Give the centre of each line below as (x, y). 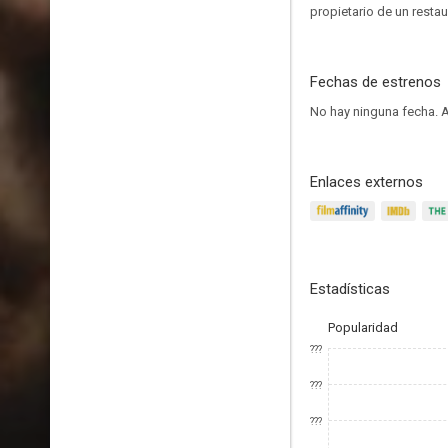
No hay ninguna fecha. (375, 111)
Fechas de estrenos (375, 82)
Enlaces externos (366, 182)
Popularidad (363, 327)
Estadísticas (350, 289)
